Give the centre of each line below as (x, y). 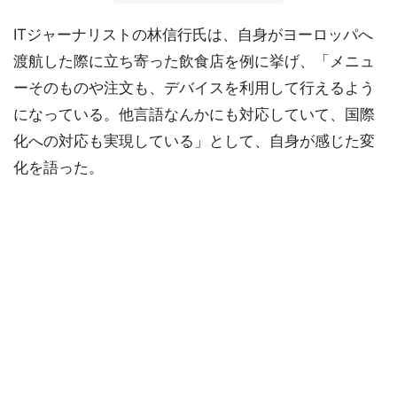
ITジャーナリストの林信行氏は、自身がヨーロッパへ (193, 35)
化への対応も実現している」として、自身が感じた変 (194, 141)
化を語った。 (58, 167)
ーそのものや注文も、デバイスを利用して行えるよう (194, 88)
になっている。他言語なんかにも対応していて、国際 (194, 114)
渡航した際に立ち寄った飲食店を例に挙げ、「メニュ (194, 61)
